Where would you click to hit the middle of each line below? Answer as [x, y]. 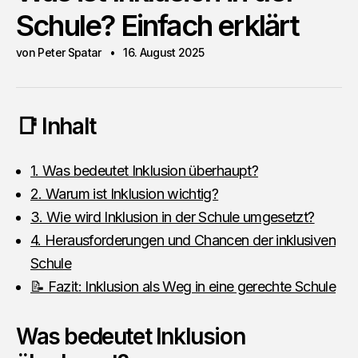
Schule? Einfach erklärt [158, 26]
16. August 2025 [164, 52]
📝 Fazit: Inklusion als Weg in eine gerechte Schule [183, 286]
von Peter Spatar [59, 52]
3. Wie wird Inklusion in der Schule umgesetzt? [173, 217]
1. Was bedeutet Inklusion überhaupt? [144, 171]
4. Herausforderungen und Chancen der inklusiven [183, 240]
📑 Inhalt [56, 126]
